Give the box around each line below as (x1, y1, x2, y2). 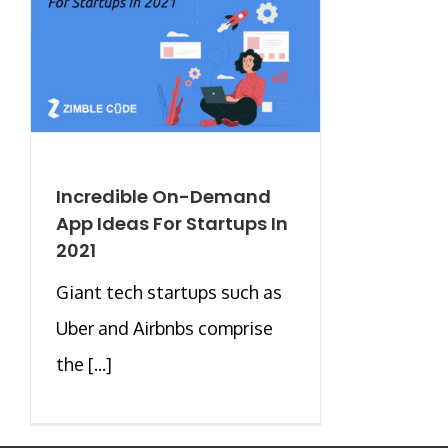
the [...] (56, 352, 112, 375)
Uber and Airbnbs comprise (56, 316, 273, 339)
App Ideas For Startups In (56, 210, 288, 236)
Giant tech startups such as (56, 280, 282, 303)
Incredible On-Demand (56, 183, 271, 209)
